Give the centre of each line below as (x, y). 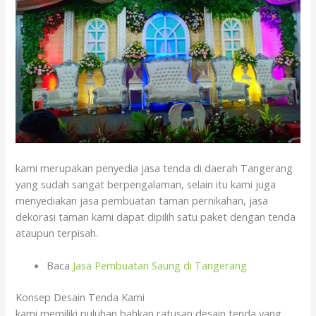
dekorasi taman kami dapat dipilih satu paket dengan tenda (156, 216)
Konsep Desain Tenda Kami (80, 297)
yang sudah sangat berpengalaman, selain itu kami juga (146, 184)
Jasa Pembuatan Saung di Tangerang (160, 265)
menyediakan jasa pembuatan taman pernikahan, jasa (142, 200)
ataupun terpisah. (57, 232)
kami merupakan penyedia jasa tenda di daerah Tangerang (154, 168)
